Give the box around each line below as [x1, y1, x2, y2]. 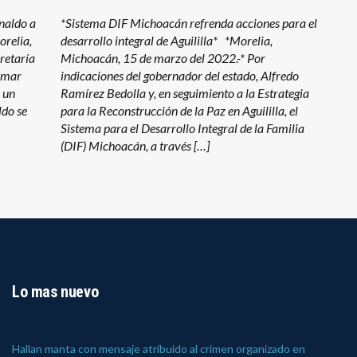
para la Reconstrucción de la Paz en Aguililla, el [61, 102, 299, 118]
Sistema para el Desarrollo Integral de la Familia [61, 120, 305, 135]
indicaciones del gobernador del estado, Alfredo [61, 67, 300, 83]
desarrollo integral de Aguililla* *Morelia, [61, 32, 273, 48]
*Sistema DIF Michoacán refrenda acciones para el [61, 14, 318, 30]
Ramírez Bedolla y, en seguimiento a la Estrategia [61, 84, 310, 100]
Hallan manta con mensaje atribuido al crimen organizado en [11, 341, 305, 355]
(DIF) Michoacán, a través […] [61, 137, 210, 153]
